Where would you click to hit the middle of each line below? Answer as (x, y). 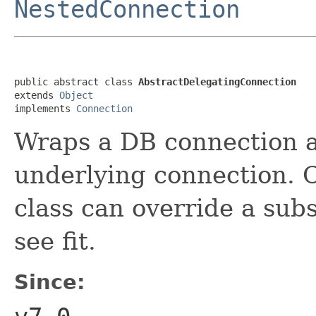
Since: (50, 282)
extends (37, 95)
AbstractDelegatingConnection (217, 81)
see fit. (55, 241)
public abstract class (76, 81)
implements (45, 108)
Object (76, 95)
